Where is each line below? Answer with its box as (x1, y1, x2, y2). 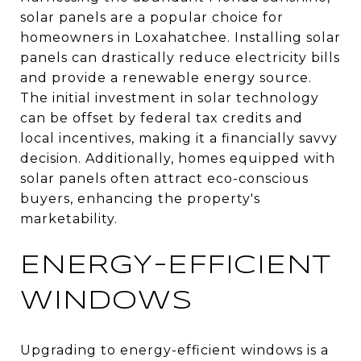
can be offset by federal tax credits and (20, 110, 303, 126)
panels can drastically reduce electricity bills (20, 49, 340, 65)
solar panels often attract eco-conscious (20, 170, 309, 186)
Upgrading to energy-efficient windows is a (20, 342, 329, 358)
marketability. (20, 210, 118, 226)
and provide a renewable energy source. (20, 69, 312, 85)
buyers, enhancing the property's (20, 190, 260, 206)
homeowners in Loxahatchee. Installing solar (20, 29, 341, 45)
